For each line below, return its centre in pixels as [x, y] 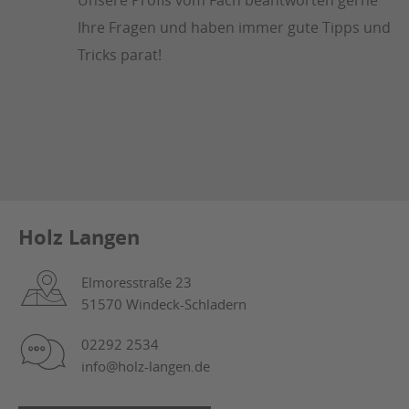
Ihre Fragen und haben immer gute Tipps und [234, 27]
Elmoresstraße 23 [136, 282]
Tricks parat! [120, 54]
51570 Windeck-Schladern [164, 304]
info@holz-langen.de [146, 366]
